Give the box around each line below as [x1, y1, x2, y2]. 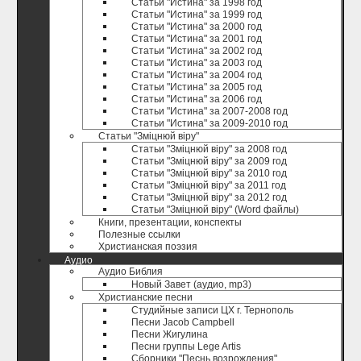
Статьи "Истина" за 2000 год [131, 21, 262, 32]
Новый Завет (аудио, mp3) [131, 279, 251, 290]
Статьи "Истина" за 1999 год [131, 9, 262, 20]
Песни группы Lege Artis [131, 341, 241, 352]
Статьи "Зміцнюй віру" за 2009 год [131, 156, 287, 167]
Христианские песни [98, 292, 193, 303]
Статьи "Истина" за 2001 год [131, 33, 262, 44]
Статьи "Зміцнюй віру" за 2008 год [131, 143, 287, 155]
